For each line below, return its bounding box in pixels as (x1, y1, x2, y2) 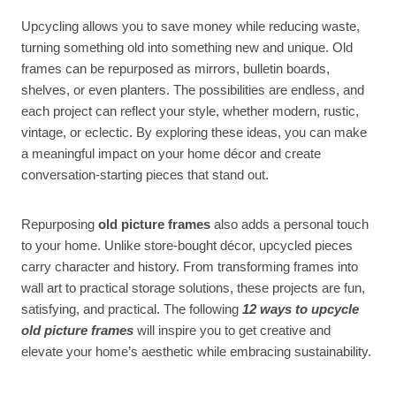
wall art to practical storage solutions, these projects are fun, (21, 279, 365, 295)
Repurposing (21, 216, 98, 232)
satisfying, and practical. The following (21, 301, 242, 316)
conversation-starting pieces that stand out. (21, 166, 269, 182)
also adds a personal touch (210, 216, 369, 232)
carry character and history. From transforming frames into (21, 258, 358, 274)
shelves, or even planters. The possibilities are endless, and (21, 81, 364, 97)
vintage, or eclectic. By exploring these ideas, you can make (21, 124, 367, 140)
